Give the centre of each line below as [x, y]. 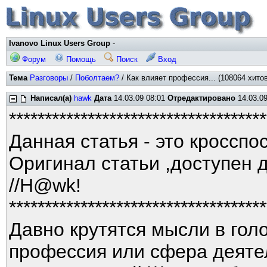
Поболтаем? [97, 78]
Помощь [80, 59]
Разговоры [49, 78]
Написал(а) [51, 98]
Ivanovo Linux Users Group [60, 43]
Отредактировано [201, 98]
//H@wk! [45, 185]
